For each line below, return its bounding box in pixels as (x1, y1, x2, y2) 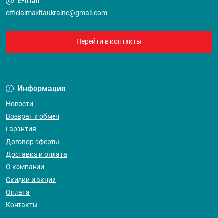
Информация (18, 84, 66, 93)
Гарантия (6, 125, 36, 133)
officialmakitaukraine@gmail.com (6, 9, 107, 17)
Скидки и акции (6, 176, 56, 184)
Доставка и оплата (6, 150, 67, 159)
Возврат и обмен (6, 112, 59, 121)
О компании (6, 163, 44, 171)
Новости (6, 100, 33, 108)
